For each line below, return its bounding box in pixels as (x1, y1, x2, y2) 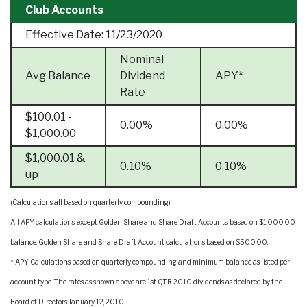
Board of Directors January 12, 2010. (10, 297, 125, 306)
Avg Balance (25, 69, 90, 82)
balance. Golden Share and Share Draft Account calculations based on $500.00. (10, 238, 268, 246)
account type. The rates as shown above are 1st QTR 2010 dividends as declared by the (10, 278, 282, 286)
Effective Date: (25, 28, 103, 41)
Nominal (120, 53, 164, 66)
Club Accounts (25, 3, 103, 16)
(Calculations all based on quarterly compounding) (10, 198, 171, 206)
